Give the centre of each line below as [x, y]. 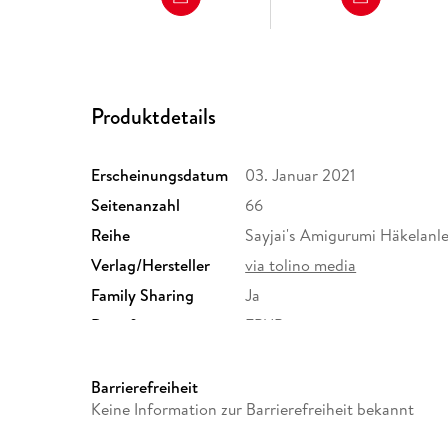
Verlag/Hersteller [151, 265]
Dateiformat [134, 325]
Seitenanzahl [136, 205]
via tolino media [301, 265]
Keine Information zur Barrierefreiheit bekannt [253, 409]
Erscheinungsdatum [160, 175]
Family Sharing [143, 295]
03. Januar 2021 [300, 175]
